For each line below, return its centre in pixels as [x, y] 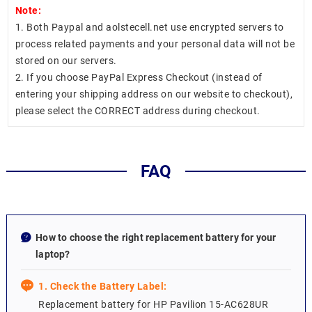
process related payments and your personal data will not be [155, 44]
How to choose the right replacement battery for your [156, 238]
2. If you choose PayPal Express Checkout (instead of [139, 78]
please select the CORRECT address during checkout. [138, 111]
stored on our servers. [66, 61]
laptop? [53, 255]
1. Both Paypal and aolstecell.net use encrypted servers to [149, 28]
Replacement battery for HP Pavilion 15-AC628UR [154, 305]
